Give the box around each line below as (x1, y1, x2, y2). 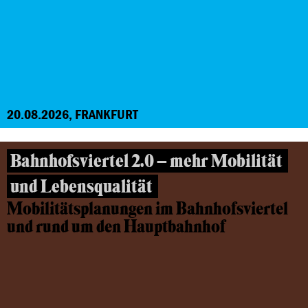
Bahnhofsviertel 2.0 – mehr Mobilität (10, 150, 283, 173)
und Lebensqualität (10, 175, 153, 198)
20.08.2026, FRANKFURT (7, 105, 138, 122)
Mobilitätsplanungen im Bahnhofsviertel (7, 198, 288, 220)
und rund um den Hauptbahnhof (7, 216, 225, 238)
